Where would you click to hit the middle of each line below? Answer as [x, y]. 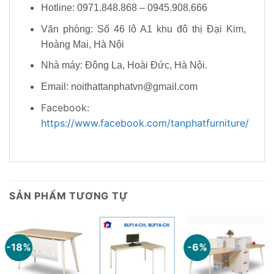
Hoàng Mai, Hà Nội [82, 44]
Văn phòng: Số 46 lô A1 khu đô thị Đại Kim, [143, 29]
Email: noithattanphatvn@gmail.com [119, 87]
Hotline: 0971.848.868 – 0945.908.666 [124, 8]
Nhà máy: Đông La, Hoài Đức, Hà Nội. [124, 65]
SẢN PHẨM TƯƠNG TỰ [69, 196]
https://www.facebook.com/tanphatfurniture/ [145, 123]
